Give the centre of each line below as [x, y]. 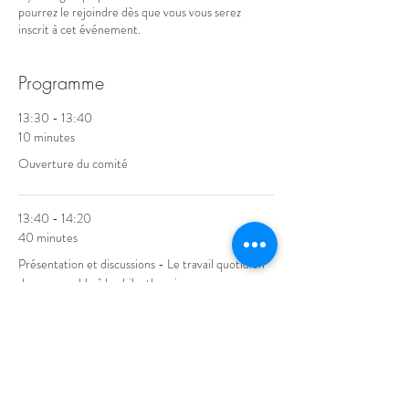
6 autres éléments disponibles [146, 386]
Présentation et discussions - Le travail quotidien [142, 264]
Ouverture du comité [73, 163]
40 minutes [48, 237]
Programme [61, 83]
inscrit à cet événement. [79, 29]
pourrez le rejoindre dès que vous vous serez [130, 12]
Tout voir [146, 347]
